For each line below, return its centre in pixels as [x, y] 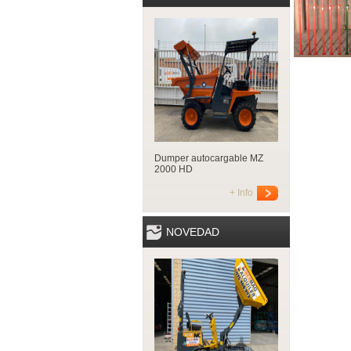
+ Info [241, 193]
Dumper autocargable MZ [209, 158]
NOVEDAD [193, 232]
